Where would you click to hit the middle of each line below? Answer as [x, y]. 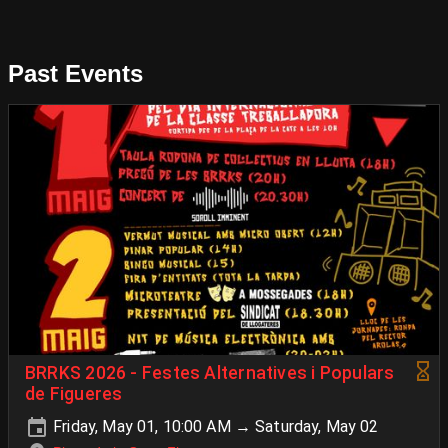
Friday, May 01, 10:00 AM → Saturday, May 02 [214, 426]
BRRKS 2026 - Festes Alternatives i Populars [210, 373]
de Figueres [74, 394]
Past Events [75, 73]
